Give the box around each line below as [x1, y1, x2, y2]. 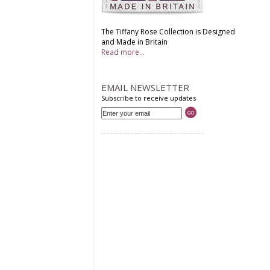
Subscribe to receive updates [101, 93, 196, 102]
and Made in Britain [101, 37, 168, 47]
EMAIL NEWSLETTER [101, 81, 189, 93]
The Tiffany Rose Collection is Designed [101, 27, 235, 37]
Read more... [101, 47, 145, 57]
